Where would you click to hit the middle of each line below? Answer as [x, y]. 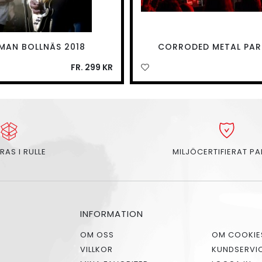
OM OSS [97, 235]
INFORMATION [112, 214]
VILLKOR [96, 250]
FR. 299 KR [92, 68]
